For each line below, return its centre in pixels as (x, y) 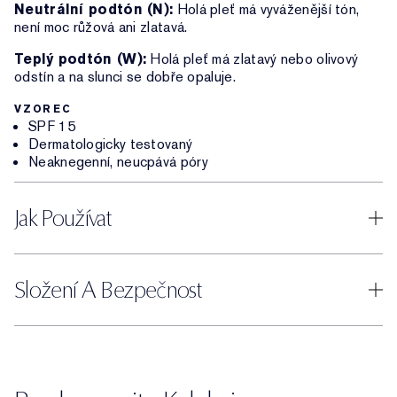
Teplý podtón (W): (81, 59)
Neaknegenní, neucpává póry (118, 162)
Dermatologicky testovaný (111, 144)
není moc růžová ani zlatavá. (101, 27)
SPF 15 (52, 126)
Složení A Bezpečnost (108, 290)
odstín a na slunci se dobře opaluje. (125, 77)
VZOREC (43, 109)
